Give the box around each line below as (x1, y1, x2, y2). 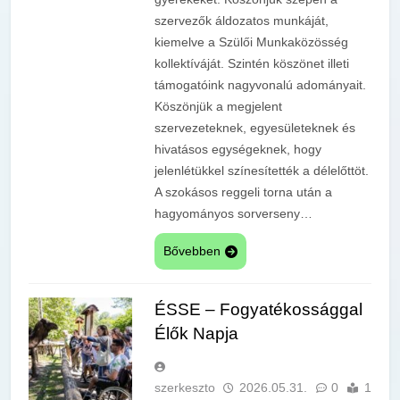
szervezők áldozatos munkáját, (154, 13, 329, 29)
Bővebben (163, 244, 221, 259)
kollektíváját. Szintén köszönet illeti (154, 56, 349, 71)
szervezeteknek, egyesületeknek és (154, 121, 355, 136)
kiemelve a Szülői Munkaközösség (154, 35, 348, 50)
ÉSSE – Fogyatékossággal (154, 300, 362, 320)
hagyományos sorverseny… (154, 206, 312, 221)
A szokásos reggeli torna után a (154, 185, 332, 200)
